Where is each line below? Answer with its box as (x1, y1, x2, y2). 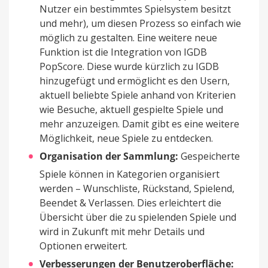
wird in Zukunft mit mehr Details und (39, 225, 205, 239)
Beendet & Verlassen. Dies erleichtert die (39, 196, 221, 210)
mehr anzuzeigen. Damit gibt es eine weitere (39, 117, 239, 131)
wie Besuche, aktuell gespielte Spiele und (39, 103, 223, 117)
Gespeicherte (178, 150, 240, 163)
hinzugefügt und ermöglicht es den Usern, (39, 74, 230, 88)
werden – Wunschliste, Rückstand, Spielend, (39, 182, 234, 196)
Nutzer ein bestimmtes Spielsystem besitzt (39, 2, 231, 16)
